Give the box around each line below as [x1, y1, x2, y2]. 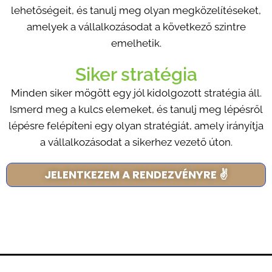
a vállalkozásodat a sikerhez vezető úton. [39, 135, 233, 148]
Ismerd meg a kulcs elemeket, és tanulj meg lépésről [9, 103, 263, 115]
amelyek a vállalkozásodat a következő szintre [26, 20, 246, 33]
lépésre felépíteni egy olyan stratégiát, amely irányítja [8, 119, 263, 132]
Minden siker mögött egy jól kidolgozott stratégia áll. [10, 86, 262, 99]
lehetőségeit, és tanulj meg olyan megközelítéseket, [11, 4, 261, 16]
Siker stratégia [75, 63, 197, 85]
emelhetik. [110, 36, 161, 49]
